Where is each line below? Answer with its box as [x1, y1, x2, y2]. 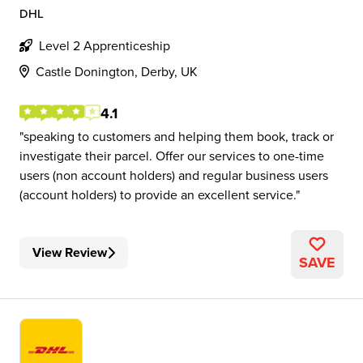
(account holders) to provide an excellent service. [19, 186, 296, 203]
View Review [32, 243, 107, 262]
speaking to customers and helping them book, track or [23, 127, 334, 145]
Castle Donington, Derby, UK [36, 62, 198, 80]
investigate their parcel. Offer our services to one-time [19, 147, 324, 164]
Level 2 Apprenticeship [39, 36, 170, 54]
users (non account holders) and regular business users [19, 166, 328, 184]
